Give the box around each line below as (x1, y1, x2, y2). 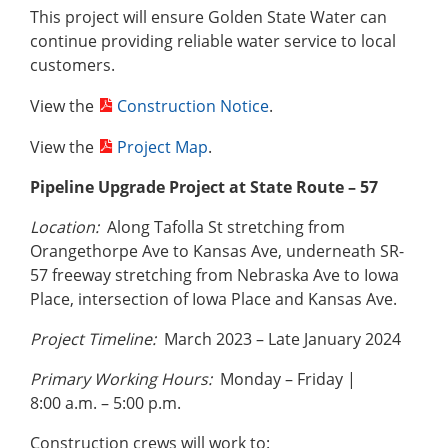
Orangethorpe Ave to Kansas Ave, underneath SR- (30, 240, 404, 263)
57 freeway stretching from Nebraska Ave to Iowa (30, 264, 399, 287)
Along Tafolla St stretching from (99, 216, 345, 239)
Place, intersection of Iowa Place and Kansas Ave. (30, 288, 397, 311)
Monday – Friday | (212, 368, 356, 391)
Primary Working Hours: (30, 368, 212, 391)
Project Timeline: (30, 328, 156, 351)
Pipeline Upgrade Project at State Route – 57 (30, 176, 378, 199)
